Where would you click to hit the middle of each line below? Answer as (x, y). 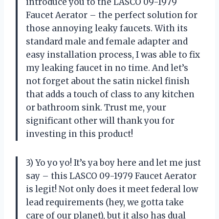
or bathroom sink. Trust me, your (96, 108)
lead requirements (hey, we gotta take (105, 203)
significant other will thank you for (100, 121)
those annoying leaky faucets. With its (107, 29)
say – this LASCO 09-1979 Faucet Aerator (111, 176)
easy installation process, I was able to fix (113, 55)
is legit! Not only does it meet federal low (112, 189)
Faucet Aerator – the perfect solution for (112, 15)
